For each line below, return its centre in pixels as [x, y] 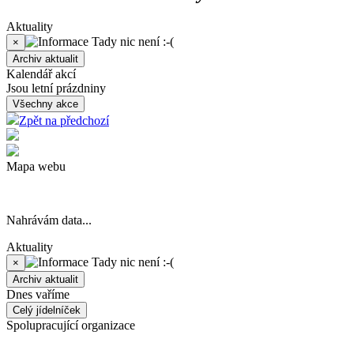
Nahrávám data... [49, 220]
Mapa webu [36, 166]
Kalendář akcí [41, 73]
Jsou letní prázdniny [56, 88]
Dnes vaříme [38, 294]
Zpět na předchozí [64, 120]
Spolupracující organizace [71, 325]
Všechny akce [45, 104]
